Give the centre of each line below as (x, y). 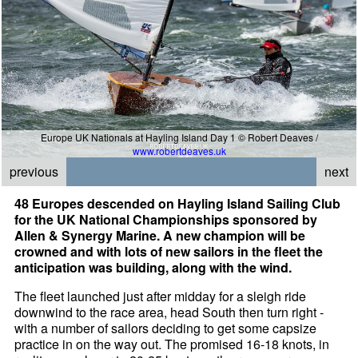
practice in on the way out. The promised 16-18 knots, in (172, 344)
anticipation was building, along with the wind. (153, 267)
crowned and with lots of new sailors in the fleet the (169, 251)
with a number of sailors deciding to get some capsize (166, 328)
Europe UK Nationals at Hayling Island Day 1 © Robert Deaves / (179, 137)
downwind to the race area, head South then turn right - (169, 312)
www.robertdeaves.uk (179, 150)
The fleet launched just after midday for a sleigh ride (161, 296)
